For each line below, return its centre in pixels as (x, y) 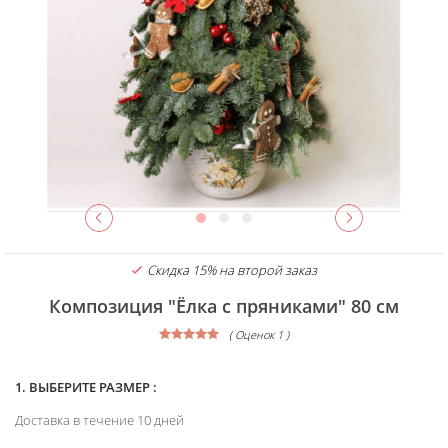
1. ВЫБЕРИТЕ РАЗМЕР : (86, 387)
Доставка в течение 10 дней (99, 420)
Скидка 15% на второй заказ (231, 270)
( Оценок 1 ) (259, 334)
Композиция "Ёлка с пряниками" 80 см (224, 306)
